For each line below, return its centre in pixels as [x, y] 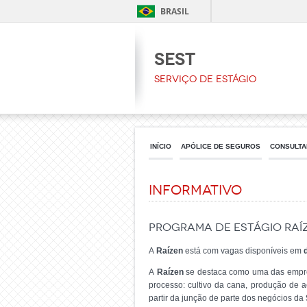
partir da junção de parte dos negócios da [227, 298]
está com [202, 251]
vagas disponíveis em [262, 251]
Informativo [195, 190]
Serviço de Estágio [205, 79]
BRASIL [175, 11]
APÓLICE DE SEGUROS [221, 146]
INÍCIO [161, 146]
